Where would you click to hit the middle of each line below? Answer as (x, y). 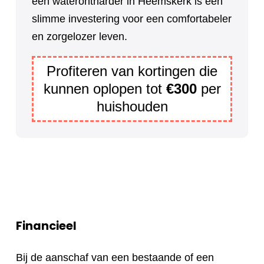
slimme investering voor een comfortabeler (132, 19)
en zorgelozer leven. (80, 37)
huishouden (132, 107)
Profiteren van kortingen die (132, 71)
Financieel (46, 225)
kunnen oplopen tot (105, 89)
